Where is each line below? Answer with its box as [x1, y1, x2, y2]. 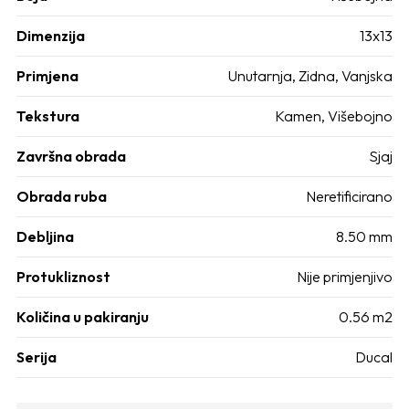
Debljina [16, 226, 74, 246]
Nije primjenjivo [297, 267, 393, 286]
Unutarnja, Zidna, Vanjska [228, 66, 393, 85]
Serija [16, 347, 57, 366]
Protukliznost [16, 267, 110, 286]
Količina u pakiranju [16, 307, 149, 326]
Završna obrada [16, 146, 126, 165]
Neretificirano [306, 186, 393, 205]
